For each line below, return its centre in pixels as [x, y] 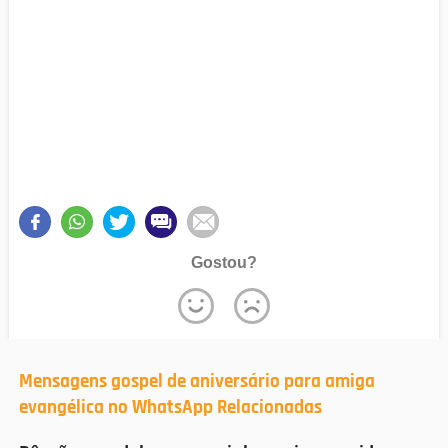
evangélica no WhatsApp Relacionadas [170, 407]
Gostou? [224, 262]
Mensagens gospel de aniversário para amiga [197, 381]
